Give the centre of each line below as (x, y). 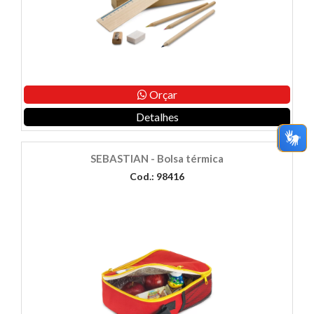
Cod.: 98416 (157, 177)
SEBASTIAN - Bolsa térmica (157, 159)
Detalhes (157, 117)
